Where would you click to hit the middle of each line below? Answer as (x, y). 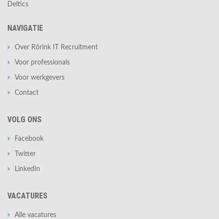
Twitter (25, 154)
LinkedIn (27, 169)
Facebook (29, 139)
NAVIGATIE (25, 28)
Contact (27, 93)
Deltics (18, 4)
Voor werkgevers (40, 78)
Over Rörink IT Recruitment (56, 47)
